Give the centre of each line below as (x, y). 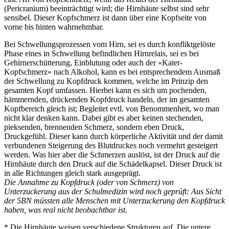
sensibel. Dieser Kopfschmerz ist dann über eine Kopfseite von (105, 17)
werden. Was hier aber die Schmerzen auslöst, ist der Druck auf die (112, 154)
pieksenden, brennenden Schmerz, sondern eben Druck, (94, 127)
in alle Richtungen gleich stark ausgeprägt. (72, 173)
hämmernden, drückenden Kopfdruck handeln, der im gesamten (107, 99)
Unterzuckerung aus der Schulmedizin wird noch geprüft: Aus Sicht (113, 191)
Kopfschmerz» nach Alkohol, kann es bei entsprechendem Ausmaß (112, 72)
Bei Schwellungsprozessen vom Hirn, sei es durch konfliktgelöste (110, 44)
